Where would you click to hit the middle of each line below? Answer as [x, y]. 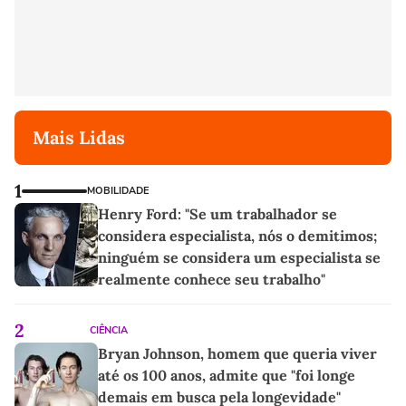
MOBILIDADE [118, 190]
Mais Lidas [79, 137]
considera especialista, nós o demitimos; [237, 235]
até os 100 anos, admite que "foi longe [227, 375]
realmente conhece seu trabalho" [212, 279]
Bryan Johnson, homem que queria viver [237, 353]
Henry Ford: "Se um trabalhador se [217, 213]
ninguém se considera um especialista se [239, 257]
